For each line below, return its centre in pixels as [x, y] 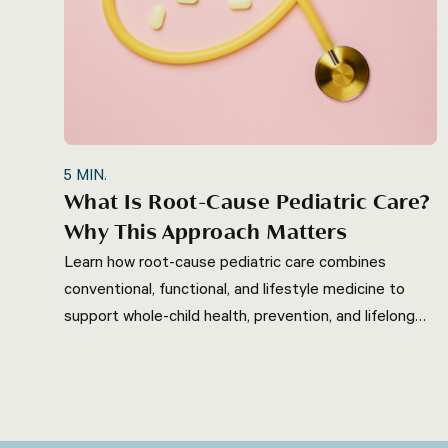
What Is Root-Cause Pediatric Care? [247, 202]
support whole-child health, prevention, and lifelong [239, 314]
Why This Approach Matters [205, 232]
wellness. [95, 341]
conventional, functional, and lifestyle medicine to [234, 287]
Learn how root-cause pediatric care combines [225, 260]
